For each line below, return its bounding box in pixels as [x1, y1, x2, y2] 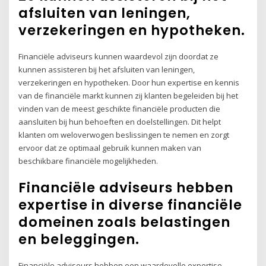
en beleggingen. [18, 230, 140, 249]
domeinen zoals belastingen [18, 213, 231, 232]
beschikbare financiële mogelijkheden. [18, 155, 159, 166]
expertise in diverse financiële [18, 195, 243, 215]
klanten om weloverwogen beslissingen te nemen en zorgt [18, 129, 230, 140]
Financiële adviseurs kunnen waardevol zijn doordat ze [18, 50, 219, 62]
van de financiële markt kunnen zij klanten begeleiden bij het [18, 90, 239, 101]
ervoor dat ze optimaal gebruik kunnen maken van [18, 142, 202, 153]
